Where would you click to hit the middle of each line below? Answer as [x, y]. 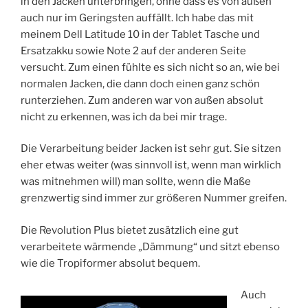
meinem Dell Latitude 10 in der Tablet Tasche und [140, 34]
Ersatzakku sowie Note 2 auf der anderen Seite [133, 51]
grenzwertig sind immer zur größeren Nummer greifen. [154, 198]
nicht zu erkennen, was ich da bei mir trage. [124, 117]
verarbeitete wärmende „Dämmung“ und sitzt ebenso [150, 246]
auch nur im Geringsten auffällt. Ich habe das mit [137, 18]
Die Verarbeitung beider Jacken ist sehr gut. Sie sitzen [151, 149]
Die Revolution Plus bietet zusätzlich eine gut [130, 230]
